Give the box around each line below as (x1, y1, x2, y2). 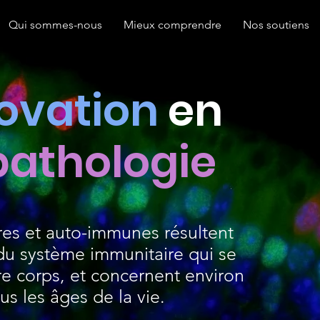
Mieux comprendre (124, 18, 221, 31)
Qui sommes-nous (9, 18, 102, 31)
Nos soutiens (243, 18, 309, 31)
